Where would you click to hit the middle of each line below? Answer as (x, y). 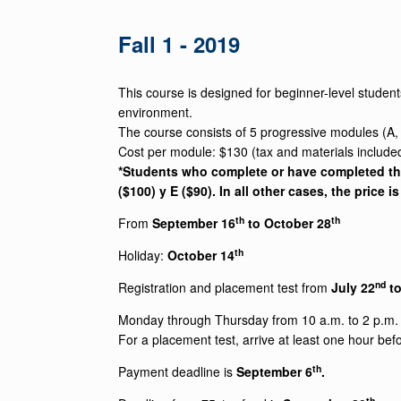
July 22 (353, 287)
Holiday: (143, 255)
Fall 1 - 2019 (179, 43)
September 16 (194, 222)
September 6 (274, 371)
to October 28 (288, 222)
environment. (155, 111)
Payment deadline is (177, 371)
